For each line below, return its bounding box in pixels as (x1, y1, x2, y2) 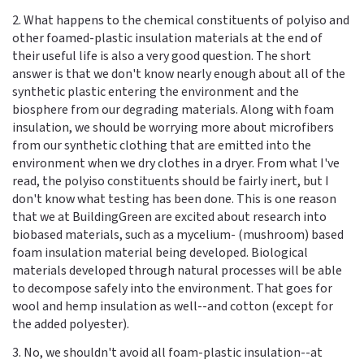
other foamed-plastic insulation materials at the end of (12, 28, 323, 47)
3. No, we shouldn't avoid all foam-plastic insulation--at (12, 343, 323, 362)
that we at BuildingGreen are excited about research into (12, 207, 327, 226)
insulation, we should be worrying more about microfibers (12, 118, 334, 136)
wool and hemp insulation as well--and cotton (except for (12, 297, 333, 315)
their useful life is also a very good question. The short (12, 46, 311, 65)
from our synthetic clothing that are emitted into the (12, 136, 311, 154)
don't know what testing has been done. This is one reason (12, 189, 336, 208)
